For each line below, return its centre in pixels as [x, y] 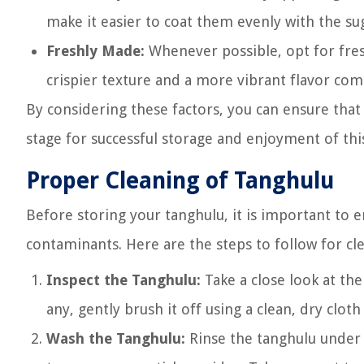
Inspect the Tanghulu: [123, 280]
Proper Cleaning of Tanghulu [180, 181]
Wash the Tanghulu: [116, 338]
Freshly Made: [95, 51]
